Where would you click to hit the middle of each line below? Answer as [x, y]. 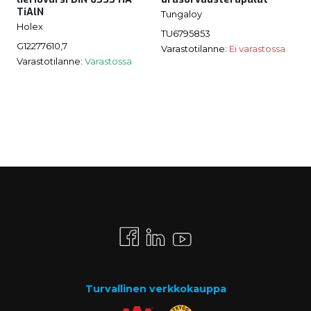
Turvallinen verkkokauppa [155, 289]
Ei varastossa [257, 49]
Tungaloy [182, 14]
